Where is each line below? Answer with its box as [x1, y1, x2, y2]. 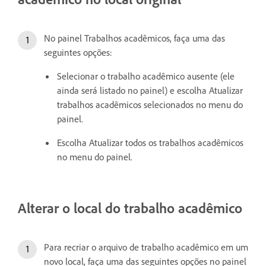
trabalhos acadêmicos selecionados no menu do [57, 98, 243, 110]
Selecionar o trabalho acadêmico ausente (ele [57, 69, 235, 82]
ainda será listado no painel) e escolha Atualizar [57, 84, 243, 96]
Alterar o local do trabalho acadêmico [18, 198, 242, 217]
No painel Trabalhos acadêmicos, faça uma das [44, 31, 225, 44]
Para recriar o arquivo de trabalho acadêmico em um [44, 240, 248, 253]
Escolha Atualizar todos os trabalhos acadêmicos [57, 136, 243, 148]
